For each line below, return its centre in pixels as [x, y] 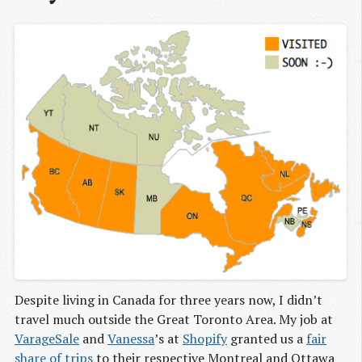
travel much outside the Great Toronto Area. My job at [174, 319]
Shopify [205, 338]
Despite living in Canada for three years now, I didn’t [168, 299]
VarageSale [47, 338]
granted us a [267, 338]
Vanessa [131, 338]
